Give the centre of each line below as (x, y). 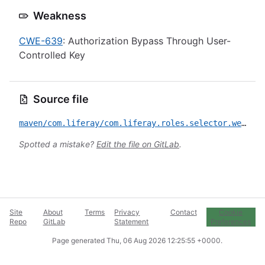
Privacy (127, 212)
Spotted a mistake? (58, 144)
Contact (183, 212)
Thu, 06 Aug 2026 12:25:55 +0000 (164, 240)
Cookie (231, 212)
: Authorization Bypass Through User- (147, 41)
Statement (132, 222)
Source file (61, 99)
